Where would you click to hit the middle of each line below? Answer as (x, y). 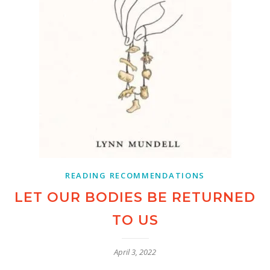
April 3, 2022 (135, 252)
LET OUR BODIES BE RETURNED (135, 197)
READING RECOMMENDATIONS (135, 175)
